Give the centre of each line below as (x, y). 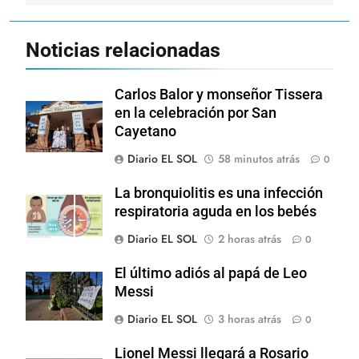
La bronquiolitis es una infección (219, 193)
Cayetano (145, 131)
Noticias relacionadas (123, 50)
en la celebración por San (196, 113)
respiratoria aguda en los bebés (216, 211)
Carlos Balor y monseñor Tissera (219, 94)
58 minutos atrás (259, 158)
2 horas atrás (250, 238)
